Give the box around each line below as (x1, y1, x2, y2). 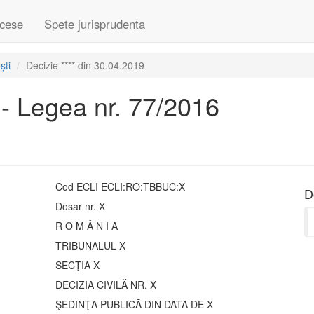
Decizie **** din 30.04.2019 (26, 58, 144, 72)
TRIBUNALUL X (55, 238, 125, 252)
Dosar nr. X (55, 199, 105, 213)
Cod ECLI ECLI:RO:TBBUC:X (55, 179, 185, 193)
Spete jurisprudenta (44, 15, 145, 32)
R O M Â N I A (55, 219, 118, 233)
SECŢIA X (55, 258, 100, 272)
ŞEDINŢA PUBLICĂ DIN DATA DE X (55, 297, 213, 311)
